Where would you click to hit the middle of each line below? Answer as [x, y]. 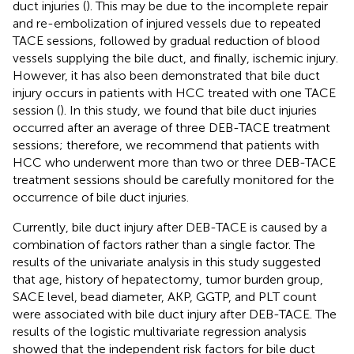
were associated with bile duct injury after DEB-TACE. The [175, 314]
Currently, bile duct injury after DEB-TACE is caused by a [170, 227]
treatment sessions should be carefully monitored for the [173, 179]
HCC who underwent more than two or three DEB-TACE [174, 162]
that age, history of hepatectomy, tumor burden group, [168, 279]
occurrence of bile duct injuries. [101, 197]
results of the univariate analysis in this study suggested [167, 262]
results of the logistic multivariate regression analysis [160, 331]
